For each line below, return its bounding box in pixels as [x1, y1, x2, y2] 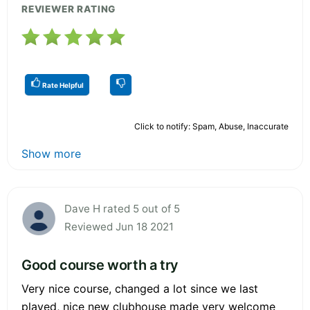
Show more [21, 146, 81, 161]
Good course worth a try [21, 256, 179, 273]
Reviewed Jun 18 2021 [64, 219, 174, 233]
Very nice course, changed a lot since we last [21, 281, 258, 295]
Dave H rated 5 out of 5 [64, 201, 180, 215]
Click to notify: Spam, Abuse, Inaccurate [134, 120, 289, 131]
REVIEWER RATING [21, 3, 116, 15]
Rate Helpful [41, 80, 84, 89]
